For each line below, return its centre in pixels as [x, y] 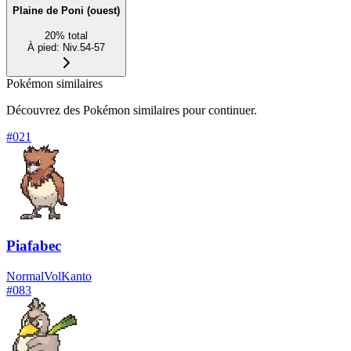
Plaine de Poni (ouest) [66, 10]
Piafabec [34, 246]
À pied [42, 48]
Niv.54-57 [84, 48]
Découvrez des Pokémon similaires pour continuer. [132, 110]
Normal [25, 276]
